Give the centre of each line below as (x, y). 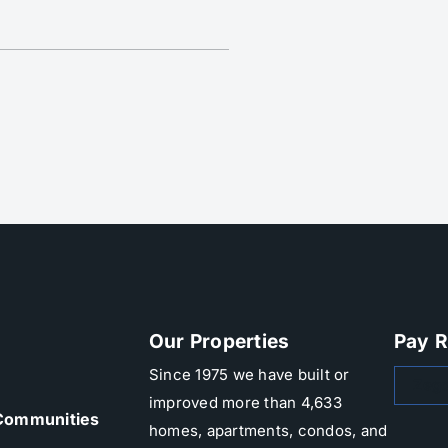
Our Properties (219, 340)
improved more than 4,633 (245, 402)
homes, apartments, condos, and (268, 430)
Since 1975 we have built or (249, 374)
